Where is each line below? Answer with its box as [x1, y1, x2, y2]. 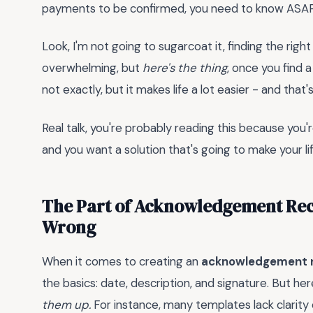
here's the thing [143, 60, 227, 76]
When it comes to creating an [42, 253, 201, 269]
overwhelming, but [42, 60, 143, 76]
